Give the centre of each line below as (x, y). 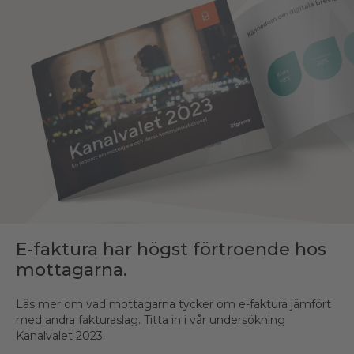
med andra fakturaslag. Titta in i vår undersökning (151, 320)
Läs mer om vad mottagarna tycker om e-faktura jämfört (173, 304)
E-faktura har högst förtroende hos (171, 249)
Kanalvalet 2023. (60, 335)
